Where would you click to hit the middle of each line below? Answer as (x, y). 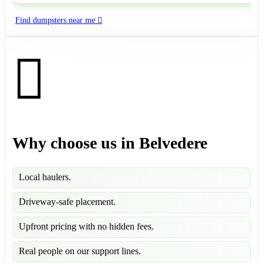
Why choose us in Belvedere (110, 143)
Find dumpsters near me (55, 21)
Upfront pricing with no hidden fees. (86, 226)
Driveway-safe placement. (67, 201)
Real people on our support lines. (80, 251)
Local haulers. (45, 177)
